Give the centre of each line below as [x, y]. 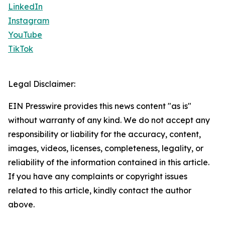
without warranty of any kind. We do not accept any [109, 120]
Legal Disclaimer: [42, 84]
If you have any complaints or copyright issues [98, 177]
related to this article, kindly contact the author [100, 191]
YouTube [25, 35]
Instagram [29, 21]
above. [21, 205]
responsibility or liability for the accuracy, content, [104, 134]
